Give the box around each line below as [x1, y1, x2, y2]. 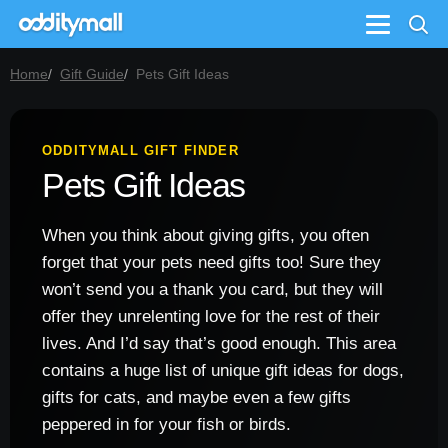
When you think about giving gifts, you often [42, 226, 369, 245]
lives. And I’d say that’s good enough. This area [42, 334, 396, 353]
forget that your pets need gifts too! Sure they [42, 253, 381, 272]
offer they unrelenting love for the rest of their [42, 307, 380, 326]
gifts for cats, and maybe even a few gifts [42, 388, 351, 407]
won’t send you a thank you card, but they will [42, 280, 383, 299]
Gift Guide [60, 66, 124, 82]
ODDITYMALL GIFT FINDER [42, 143, 239, 158]
